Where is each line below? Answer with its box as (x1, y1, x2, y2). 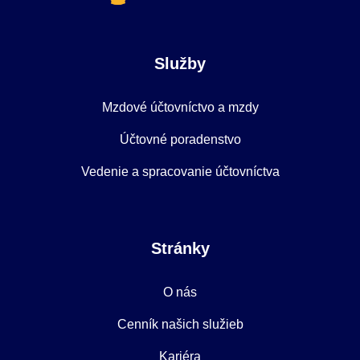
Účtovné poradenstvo (119, 133, 241, 147)
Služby (154, 55, 206, 73)
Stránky (150, 239, 210, 258)
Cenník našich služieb (117, 317, 243, 332)
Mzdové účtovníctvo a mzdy (101, 100, 259, 115)
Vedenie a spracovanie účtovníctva (80, 165, 280, 179)
